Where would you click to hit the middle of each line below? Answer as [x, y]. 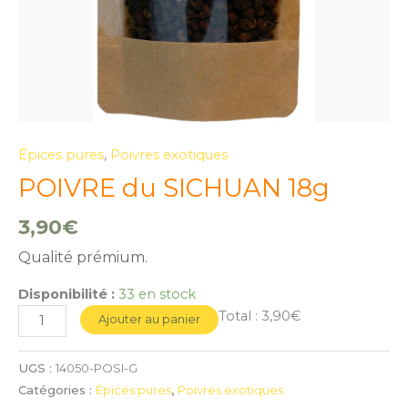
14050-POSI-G [97, 368]
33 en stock [157, 294]
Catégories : [57, 390]
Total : [240, 316]
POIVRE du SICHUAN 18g [174, 189]
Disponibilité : [66, 294]
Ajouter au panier [149, 319]
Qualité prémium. [83, 257]
